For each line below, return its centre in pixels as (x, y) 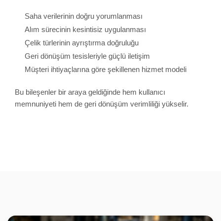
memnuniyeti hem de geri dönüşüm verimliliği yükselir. (102, 104)
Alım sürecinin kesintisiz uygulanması (85, 30)
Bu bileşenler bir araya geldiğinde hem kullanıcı (90, 92)
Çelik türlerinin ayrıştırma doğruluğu (82, 43)
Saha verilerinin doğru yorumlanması (84, 16)
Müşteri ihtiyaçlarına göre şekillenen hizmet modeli (106, 70)
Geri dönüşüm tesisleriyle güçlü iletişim (87, 56)
